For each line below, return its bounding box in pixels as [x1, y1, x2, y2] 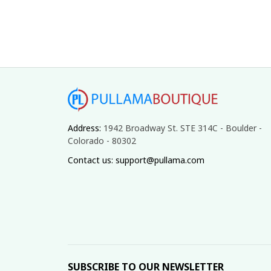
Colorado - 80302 [68, 135, 136, 146]
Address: [68, 122, 103, 134]
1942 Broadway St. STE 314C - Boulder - [103, 122, 262, 134]
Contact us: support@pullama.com [68, 154, 204, 166]
